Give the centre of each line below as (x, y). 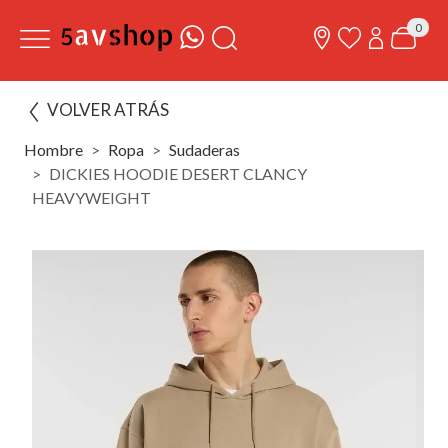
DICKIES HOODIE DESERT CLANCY (178, 173)
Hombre (53, 149)
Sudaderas (204, 149)
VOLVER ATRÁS (108, 109)
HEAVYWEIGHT (91, 197)
